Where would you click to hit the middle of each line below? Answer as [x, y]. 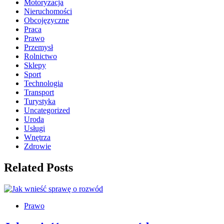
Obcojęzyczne [46, 20]
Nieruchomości [48, 11]
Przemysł [38, 47]
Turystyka [40, 101]
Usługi [34, 128]
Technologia [43, 83]
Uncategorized [47, 110]
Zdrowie [37, 146]
